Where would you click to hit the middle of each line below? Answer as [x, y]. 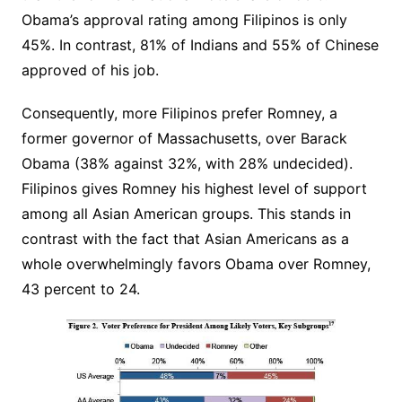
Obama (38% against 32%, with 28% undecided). [187, 163]
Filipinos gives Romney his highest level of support [194, 188]
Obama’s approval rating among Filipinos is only [184, 20]
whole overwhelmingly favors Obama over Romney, [196, 264]
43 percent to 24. [80, 289]
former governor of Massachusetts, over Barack [184, 138]
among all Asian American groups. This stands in [186, 214]
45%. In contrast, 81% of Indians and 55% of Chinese [200, 45]
